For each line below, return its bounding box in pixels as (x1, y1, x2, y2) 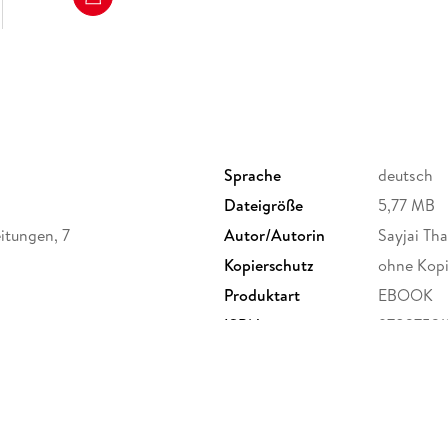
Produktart (224, 284, 300, 307)
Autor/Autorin (224, 224, 325, 247)
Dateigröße (224, 194, 303, 217)
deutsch (378, 164, 433, 187)
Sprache (224, 164, 281, 187)
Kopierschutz (224, 254, 314, 277)
